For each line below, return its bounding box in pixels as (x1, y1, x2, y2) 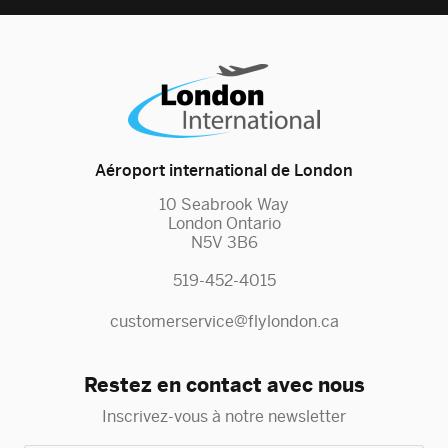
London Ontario (167, 214, 281, 234)
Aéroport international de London (95, 161, 353, 181)
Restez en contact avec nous (83, 373, 365, 397)
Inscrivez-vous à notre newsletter (102, 407, 346, 427)
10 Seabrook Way (159, 195, 289, 215)
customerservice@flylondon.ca (109, 312, 339, 332)
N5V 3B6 (190, 233, 258, 253)
